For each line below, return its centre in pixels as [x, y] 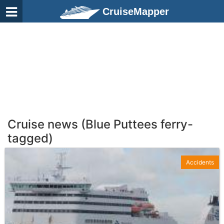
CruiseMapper [136, 11]
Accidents [200, 162]
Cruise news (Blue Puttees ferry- [100, 124]
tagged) [30, 138]
